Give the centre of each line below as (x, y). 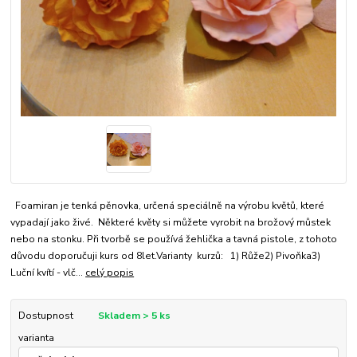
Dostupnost (45, 316)
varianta (36, 338)
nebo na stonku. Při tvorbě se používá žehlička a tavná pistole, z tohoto (174, 239)
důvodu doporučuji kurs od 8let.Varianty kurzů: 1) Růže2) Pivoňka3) (166, 256)
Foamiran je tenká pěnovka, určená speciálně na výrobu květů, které (168, 206)
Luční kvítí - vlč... (48, 273)
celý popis (110, 273)
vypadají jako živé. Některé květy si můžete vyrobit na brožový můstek (171, 223)
